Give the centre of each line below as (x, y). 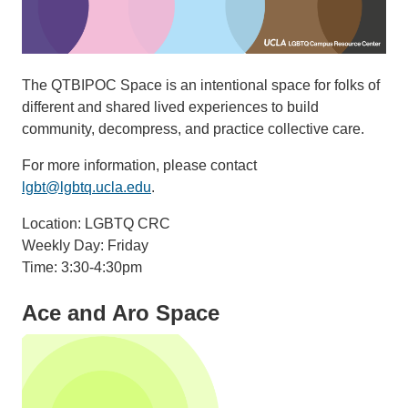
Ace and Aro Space (121, 313)
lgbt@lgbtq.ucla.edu (87, 188)
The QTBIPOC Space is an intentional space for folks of (201, 86)
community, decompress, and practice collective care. (193, 129)
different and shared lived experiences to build (170, 107)
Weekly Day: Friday (85, 246)
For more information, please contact (139, 166)
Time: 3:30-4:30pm (82, 268)
